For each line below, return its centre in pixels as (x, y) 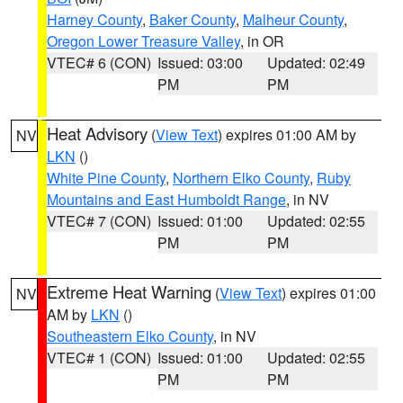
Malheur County (293, 19)
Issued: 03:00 (200, 63)
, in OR (262, 41)
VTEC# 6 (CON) (99, 63)
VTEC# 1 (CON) (99, 358)
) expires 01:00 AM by (287, 134)
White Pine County (106, 178)
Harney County (94, 19)
